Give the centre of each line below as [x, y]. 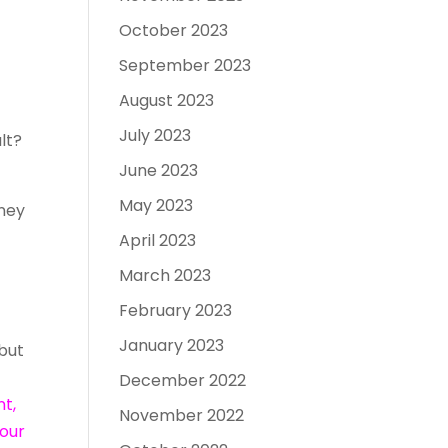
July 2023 [155, 135]
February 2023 [176, 310]
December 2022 [183, 380]
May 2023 [156, 205]
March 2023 [165, 275]
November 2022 [182, 415]
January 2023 [172, 345]
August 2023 [167, 100]
